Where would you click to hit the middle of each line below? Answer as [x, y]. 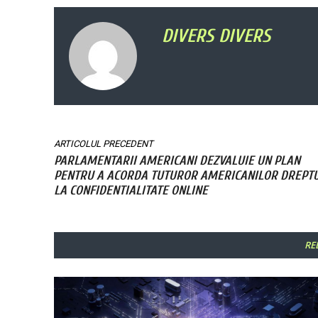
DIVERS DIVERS [216, 37]
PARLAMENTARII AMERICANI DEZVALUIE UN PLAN [177, 161]
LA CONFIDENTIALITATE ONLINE [131, 191]
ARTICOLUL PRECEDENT [104, 144]
